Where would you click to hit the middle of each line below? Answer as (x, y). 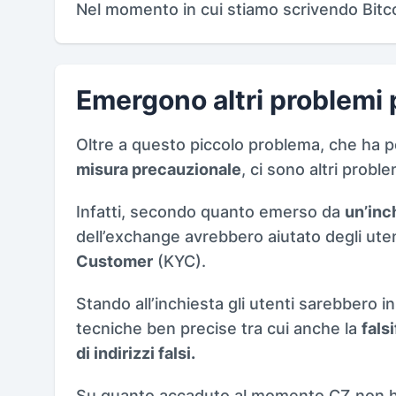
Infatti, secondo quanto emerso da (210, 211)
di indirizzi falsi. (136, 353)
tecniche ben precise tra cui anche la (219, 328)
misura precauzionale (159, 169)
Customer (114, 261)
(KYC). (179, 261)
